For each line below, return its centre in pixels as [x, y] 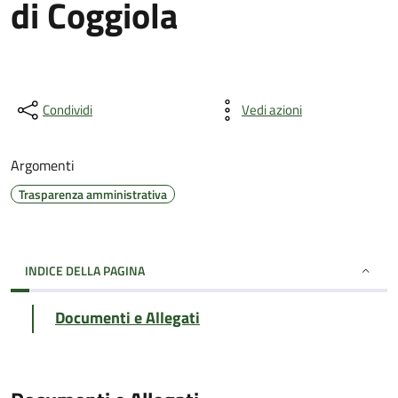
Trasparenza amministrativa [93, 194]
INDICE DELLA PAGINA [85, 271]
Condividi [68, 110]
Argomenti [43, 165]
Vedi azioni [272, 110]
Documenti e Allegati [127, 318]
